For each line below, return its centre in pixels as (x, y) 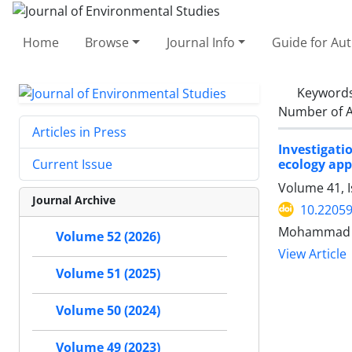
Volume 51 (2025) (108, 274)
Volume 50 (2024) (108, 311)
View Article (312, 254)
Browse (107, 42)
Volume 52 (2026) (108, 237)
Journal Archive (74, 200)
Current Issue (72, 165)
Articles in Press (79, 132)
